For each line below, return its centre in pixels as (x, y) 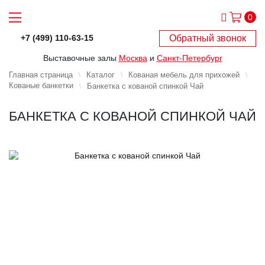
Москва (133, 58)
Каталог (101, 75)
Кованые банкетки (41, 86)
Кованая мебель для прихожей (184, 75)
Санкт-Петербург (189, 58)
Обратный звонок (208, 38)
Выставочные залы (81, 58)
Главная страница (41, 75)
